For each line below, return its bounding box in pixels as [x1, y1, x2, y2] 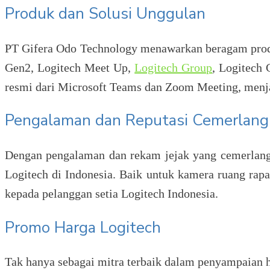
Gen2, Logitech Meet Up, [5, 60, 135, 74]
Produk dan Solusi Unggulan [5, 3, 206, 25]
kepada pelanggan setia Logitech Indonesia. [5, 187, 218, 201]
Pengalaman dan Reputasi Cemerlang [5, 110, 269, 131]
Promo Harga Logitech [5, 216, 161, 238]
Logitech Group [134, 60, 213, 74]
